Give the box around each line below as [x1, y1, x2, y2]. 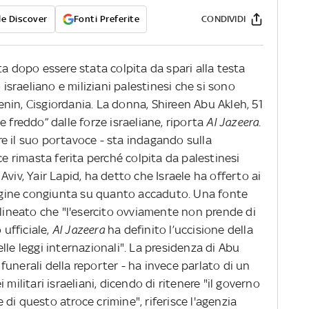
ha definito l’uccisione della [104, 223, 253, 237]
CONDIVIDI [201, 14, 246, 25]
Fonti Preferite [73, 14, 139, 25]
